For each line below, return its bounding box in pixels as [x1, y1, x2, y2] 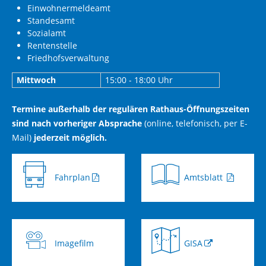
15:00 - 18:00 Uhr [105, 74, 173, 86]
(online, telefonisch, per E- [142, 118, 248, 129]
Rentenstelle [27, 39, 77, 51]
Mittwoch [17, 74, 56, 86]
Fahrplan [55, 172, 90, 183]
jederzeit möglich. [31, 132, 107, 144]
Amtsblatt [184, 172, 226, 183]
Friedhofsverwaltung [27, 52, 109, 64]
